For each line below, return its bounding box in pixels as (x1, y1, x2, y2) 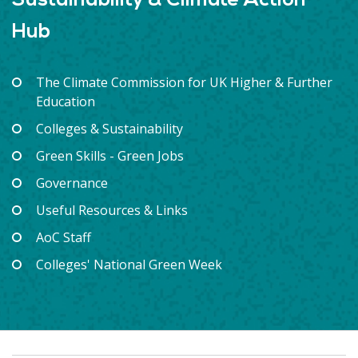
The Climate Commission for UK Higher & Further (36, 73, 332, 91)
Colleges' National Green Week (36, 255, 222, 273)
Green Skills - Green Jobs (36, 146, 184, 165)
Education (36, 92, 95, 110)
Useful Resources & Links (36, 201, 188, 219)
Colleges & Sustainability (36, 119, 183, 137)
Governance (36, 173, 108, 192)
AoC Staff (36, 228, 91, 246)
